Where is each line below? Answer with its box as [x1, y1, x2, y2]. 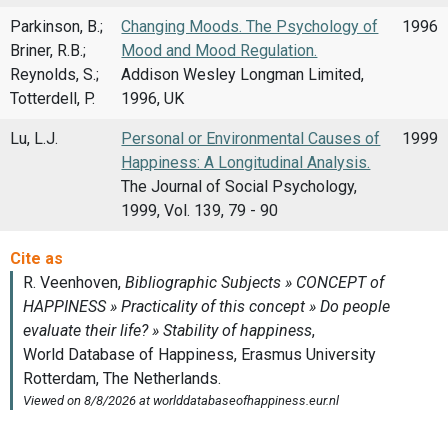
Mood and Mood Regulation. [121, 40, 318, 60]
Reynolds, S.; [10, 64, 99, 84]
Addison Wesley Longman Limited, [121, 64, 365, 84]
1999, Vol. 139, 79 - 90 [121, 200, 279, 220]
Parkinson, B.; [10, 16, 103, 36]
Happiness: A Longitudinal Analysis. [121, 152, 371, 172]
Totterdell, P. [10, 88, 95, 108]
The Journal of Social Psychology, [121, 176, 358, 196]
